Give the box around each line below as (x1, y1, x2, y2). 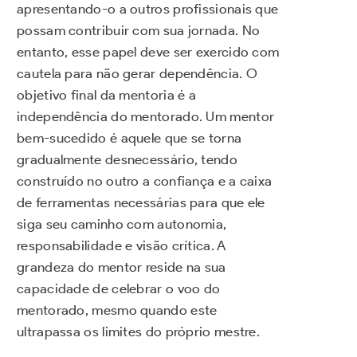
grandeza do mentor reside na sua (17, 258, 226, 275)
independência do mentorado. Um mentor (17, 108, 275, 124)
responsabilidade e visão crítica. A (17, 237, 226, 253)
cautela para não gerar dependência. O (17, 65, 258, 81)
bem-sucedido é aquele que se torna (17, 129, 242, 146)
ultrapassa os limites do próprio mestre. (17, 323, 260, 339)
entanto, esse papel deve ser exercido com (17, 43, 280, 60)
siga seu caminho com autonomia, (17, 215, 227, 232)
